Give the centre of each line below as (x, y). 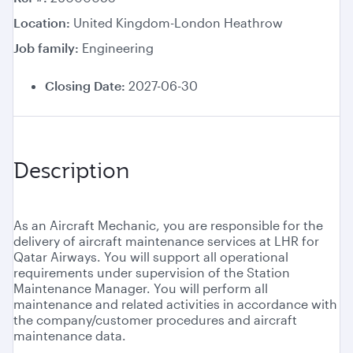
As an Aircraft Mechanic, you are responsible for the (168, 225)
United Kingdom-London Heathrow (178, 23)
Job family (46, 48)
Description (72, 171)
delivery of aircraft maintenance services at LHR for (166, 241)
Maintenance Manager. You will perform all (141, 288)
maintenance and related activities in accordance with (175, 304)
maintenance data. (70, 336)
